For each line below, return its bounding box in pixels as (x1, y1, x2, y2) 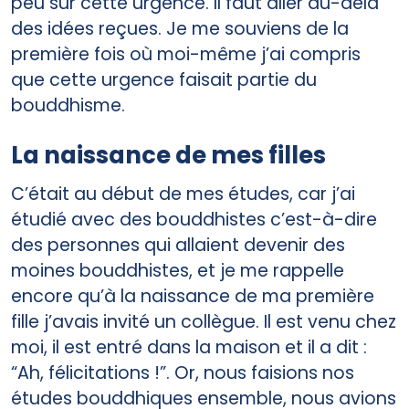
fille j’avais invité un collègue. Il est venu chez (11, 309, 396, 334)
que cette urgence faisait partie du (11, 67, 317, 92)
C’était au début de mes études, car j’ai (11, 181, 355, 206)
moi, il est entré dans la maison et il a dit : (11, 334, 367, 360)
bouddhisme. (11, 92, 125, 118)
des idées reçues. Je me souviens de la (11, 16, 349, 41)
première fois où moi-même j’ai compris (11, 41, 361, 67)
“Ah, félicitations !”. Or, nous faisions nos (11, 360, 354, 385)
